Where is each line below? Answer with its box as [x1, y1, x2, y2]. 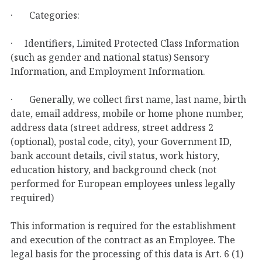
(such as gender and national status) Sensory [11, 50, 209, 64]
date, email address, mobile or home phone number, [11, 106, 243, 120]
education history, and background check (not [11, 163, 216, 176]
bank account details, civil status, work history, [11, 149, 219, 162]
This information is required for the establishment [11, 219, 236, 232]
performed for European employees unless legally [11, 177, 235, 190]
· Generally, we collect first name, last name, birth [11, 92, 246, 106]
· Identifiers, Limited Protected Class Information [11, 36, 239, 50]
